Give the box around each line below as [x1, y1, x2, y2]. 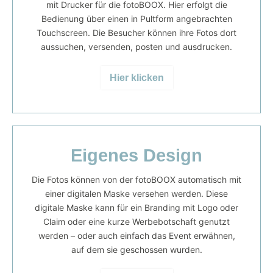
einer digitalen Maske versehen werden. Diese [45, 188, 228, 199]
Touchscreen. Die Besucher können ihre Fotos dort [37, 27, 236, 38]
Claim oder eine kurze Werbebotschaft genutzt [43, 216, 230, 227]
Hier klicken [109, 73, 164, 83]
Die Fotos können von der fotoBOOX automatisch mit [32, 174, 241, 185]
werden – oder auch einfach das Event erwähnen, [38, 230, 235, 241]
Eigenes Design [71, 146, 202, 166]
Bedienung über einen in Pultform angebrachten [41, 13, 232, 24]
